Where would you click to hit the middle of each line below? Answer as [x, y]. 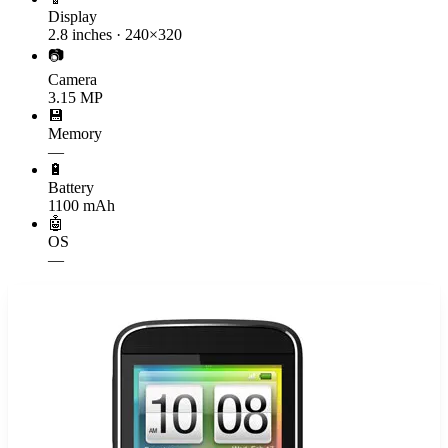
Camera [72, 79]
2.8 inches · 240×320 [115, 34]
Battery [71, 187]
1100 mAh [81, 205]
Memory [75, 133]
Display [72, 16]
